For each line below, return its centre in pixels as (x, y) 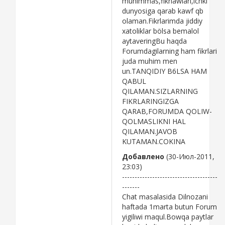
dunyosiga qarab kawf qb (163, 11)
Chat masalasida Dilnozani (165, 196)
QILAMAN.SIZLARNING (160, 91)
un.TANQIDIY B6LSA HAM (164, 71)
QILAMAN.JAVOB (150, 131)
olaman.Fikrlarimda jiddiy (162, 21)
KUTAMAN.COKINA (154, 141)
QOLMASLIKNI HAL (154, 121)
